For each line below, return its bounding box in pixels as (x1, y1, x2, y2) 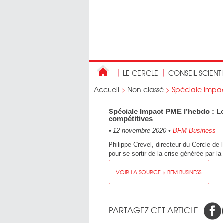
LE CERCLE (123, 68, 158, 78)
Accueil (94, 84, 119, 94)
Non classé (127, 84, 164, 94)
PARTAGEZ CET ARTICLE (109, 203, 198, 216)
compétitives (109, 114, 153, 123)
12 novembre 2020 (111, 127, 168, 134)
